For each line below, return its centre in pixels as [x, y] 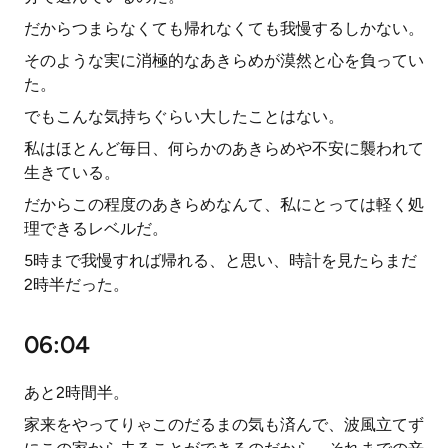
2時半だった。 [76, 284]
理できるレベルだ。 [96, 228]
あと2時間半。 [76, 392]
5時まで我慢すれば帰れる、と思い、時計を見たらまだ [220, 260]
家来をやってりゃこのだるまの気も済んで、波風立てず [224, 424]
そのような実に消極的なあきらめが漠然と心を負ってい [224, 60]
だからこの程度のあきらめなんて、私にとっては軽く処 [224, 204]
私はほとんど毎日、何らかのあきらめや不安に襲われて [224, 148]
